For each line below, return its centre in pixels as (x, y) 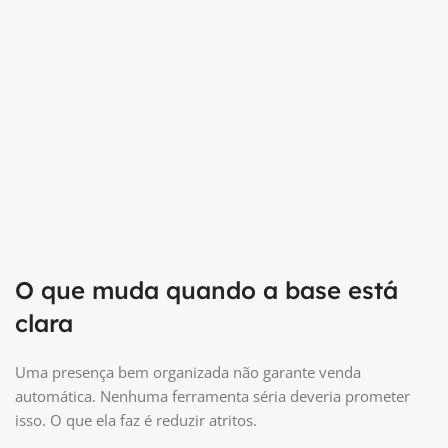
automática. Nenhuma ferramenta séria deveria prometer (212, 395)
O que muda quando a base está (206, 289)
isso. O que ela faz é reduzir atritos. (136, 419)
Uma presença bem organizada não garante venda (188, 371)
